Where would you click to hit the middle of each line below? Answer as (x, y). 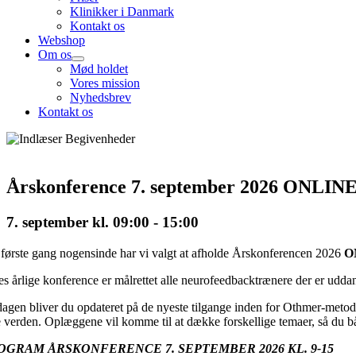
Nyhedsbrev (101, 97)
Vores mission (105, 83)
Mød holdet (99, 69)
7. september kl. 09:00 (78, 222)
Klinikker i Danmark (122, 12)
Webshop (62, 40)
